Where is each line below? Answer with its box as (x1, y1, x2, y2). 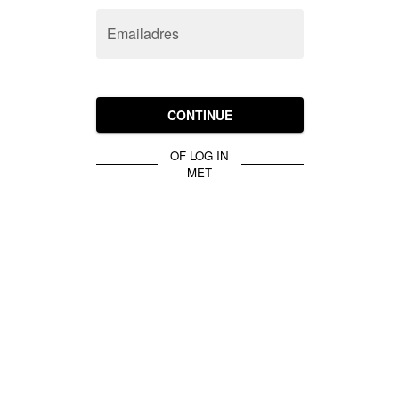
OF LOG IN (170, 147, 229, 164)
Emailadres (106, 23, 179, 44)
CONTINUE (167, 106, 232, 124)
